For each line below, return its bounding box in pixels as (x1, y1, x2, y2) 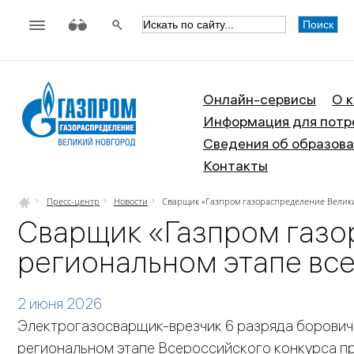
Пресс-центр (47, 195, 100, 207)
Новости (114, 195, 148, 207)
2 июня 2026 (17, 295, 102, 313)
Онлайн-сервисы (203, 90, 316, 108)
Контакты (203, 156, 268, 175)
